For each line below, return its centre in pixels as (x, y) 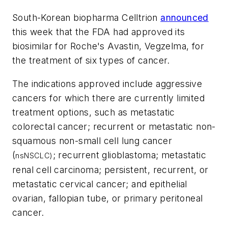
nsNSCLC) (34, 155)
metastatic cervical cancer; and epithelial (100, 184)
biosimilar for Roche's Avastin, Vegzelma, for (108, 46)
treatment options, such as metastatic (94, 112)
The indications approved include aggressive (107, 83)
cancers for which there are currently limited (108, 98)
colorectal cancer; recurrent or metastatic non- (114, 126)
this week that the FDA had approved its (99, 32)
